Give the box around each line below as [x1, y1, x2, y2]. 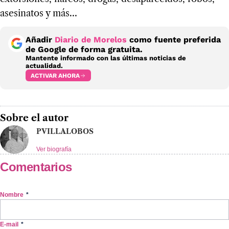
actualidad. [26, 62, 63, 70]
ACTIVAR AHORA [31, 72, 80, 79]
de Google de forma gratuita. [26, 44, 143, 54]
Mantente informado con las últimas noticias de [26, 54, 186, 62]
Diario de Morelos [55, 35, 127, 44]
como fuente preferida [127, 35, 221, 44]
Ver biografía [36, 146, 72, 153]
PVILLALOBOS [36, 127, 94, 136]
